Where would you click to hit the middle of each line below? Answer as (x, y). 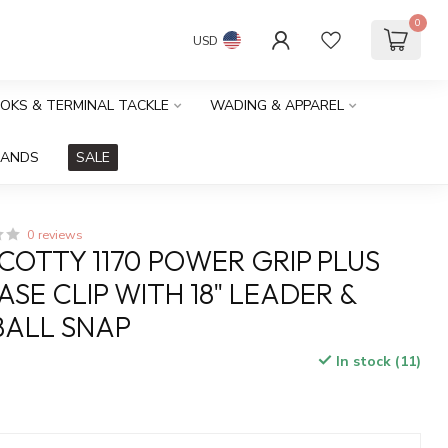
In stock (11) (376, 361)
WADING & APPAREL (277, 105)
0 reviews (55, 234)
